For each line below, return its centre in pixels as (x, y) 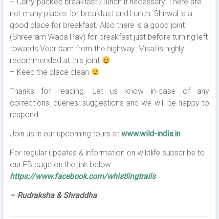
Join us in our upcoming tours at (65, 134)
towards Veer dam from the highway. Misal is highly (97, 49)
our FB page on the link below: (61, 164)
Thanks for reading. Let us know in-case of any (109, 91)
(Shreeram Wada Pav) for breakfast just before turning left (109, 37)
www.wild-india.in (151, 134)
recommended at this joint (55, 60)
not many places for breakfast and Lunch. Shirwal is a (101, 13)
